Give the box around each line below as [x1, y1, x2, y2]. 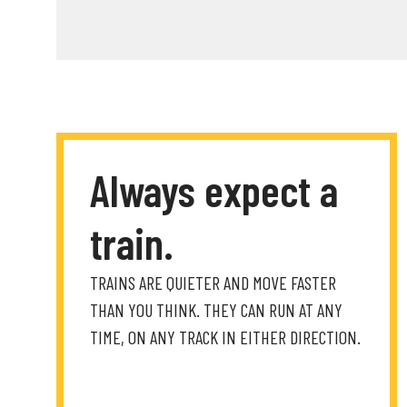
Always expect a [90, 164, 338, 216]
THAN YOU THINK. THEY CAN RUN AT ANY [90, 299, 342, 321]
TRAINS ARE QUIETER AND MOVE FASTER [90, 272, 336, 293]
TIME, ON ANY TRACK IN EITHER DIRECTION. [90, 326, 361, 348]
